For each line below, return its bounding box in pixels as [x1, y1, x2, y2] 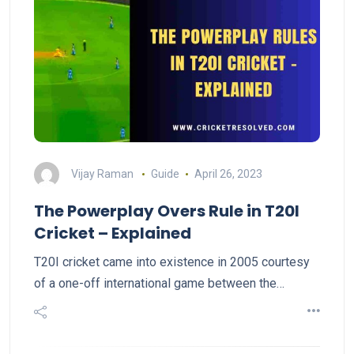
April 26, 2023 [194, 167, 262, 180]
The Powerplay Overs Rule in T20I [34, 200, 299, 222]
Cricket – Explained [34, 222, 191, 244]
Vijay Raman [71, 167, 134, 180]
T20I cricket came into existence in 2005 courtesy [34, 254, 310, 269]
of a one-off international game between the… [34, 276, 284, 291]
